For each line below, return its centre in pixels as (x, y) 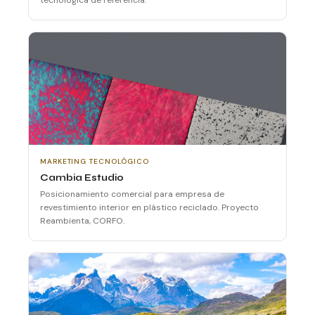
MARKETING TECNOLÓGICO (95, 161)
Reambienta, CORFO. (82, 220)
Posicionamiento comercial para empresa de (132, 194)
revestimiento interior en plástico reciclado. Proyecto (149, 207)
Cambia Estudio (82, 177)
